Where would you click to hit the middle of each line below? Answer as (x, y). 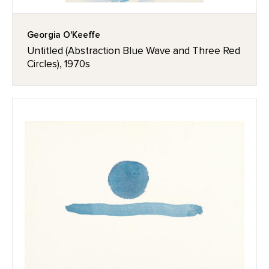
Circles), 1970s (59, 64)
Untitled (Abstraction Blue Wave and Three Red (134, 51)
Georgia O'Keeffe (64, 35)
